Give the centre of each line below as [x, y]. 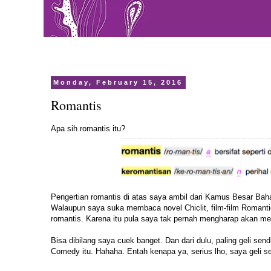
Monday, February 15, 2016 [118, 83]
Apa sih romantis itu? [88, 129]
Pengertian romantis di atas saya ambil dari [128, 197]
